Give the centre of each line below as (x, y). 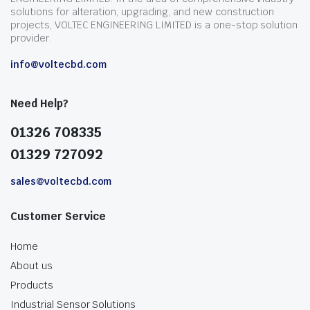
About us (31, 266)
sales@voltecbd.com (61, 181)
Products (32, 285)
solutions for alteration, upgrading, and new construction (143, 12)
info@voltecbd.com (58, 64)
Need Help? (39, 103)
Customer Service (58, 216)
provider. (31, 38)
